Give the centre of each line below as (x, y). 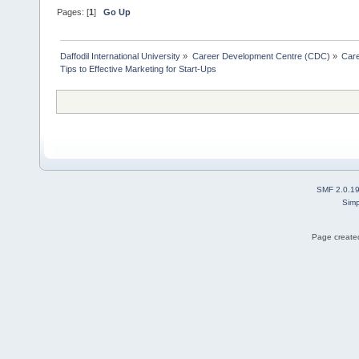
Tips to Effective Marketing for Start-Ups (139, 69)
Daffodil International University (121, 56)
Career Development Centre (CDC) (261, 56)
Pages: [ (73, 12)
